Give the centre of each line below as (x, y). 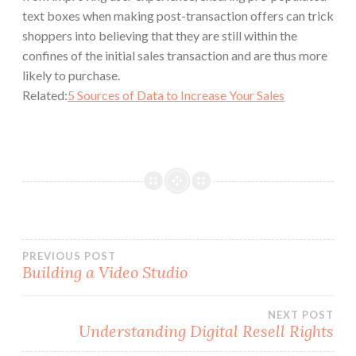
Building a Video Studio (105, 273)
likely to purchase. (71, 75)
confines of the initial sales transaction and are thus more (175, 56)
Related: (45, 95)
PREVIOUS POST (69, 256)
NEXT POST (301, 315)
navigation (97, 304)
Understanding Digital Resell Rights (206, 331)
